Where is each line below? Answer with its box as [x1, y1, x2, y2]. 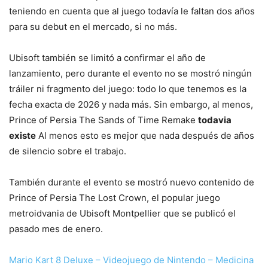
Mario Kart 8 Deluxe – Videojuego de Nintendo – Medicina [9, 254, 254, 266]
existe [9, 130, 36, 142]
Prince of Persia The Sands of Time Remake [9, 114, 198, 126]
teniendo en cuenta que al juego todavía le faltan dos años [9, 5, 255, 17]
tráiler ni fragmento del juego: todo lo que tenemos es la [9, 83, 246, 95]
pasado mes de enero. [9, 223, 103, 235]
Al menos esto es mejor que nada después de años [36, 130, 254, 142]
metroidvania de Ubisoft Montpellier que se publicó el [9, 208, 236, 220]
